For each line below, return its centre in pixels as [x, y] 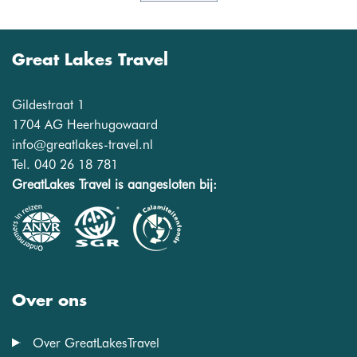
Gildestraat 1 [48, 105]
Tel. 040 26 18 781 [65, 165]
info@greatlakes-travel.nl [82, 145]
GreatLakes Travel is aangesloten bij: [114, 185]
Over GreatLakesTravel [96, 343]
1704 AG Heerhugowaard [85, 125]
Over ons [49, 301]
